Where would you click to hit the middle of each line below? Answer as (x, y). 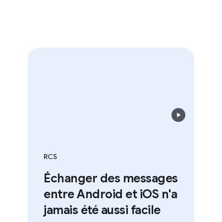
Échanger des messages (100, 179)
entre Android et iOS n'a (99, 194)
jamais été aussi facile (91, 210)
